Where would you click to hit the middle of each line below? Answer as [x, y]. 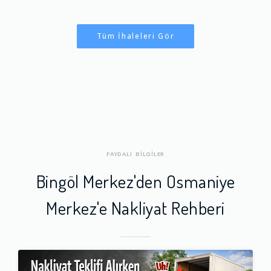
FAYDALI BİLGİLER [135, 154]
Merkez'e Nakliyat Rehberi [135, 207]
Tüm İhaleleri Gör [135, 36]
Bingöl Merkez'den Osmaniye [135, 181]
